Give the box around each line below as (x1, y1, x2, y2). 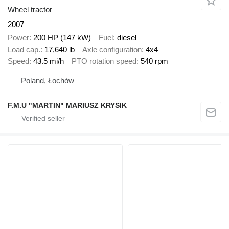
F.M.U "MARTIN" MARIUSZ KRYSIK (8, 101, 127, 109)
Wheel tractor (8, 5, 52, 14)
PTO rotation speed (72, 57, 136, 66)
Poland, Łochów (21, 76, 74, 85)
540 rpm (141, 57, 168, 66)
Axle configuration (82, 45, 142, 54)
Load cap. (8, 45, 40, 54)
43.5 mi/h (33, 57, 64, 66)
